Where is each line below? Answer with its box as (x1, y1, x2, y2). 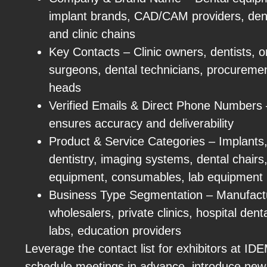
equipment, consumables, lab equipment (49, 170, 263, 184)
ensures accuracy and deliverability (49, 116, 234, 130)
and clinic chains (49, 27, 135, 41)
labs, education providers (49, 223, 181, 237)
